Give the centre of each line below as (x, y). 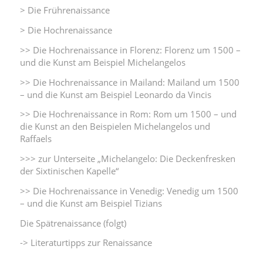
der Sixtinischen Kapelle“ (69, 171)
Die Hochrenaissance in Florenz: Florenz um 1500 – (136, 50)
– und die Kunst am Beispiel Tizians (91, 203)
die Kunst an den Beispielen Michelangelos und (115, 127)
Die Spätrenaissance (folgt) (73, 223)
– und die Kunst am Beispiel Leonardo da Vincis (115, 94)
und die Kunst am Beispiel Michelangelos (102, 62)
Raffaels (36, 139)
